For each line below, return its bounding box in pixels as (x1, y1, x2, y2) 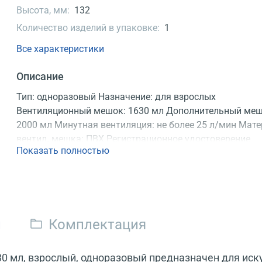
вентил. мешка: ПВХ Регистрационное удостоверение (16, 133, 251, 144)
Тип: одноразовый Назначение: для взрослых (16, 91, 216, 102)
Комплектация (49, 216, 146, 233)
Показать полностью (16, 145, 110, 157)
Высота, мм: (16, 5, 70, 16)
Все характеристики (16, 43, 105, 54)
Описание (16, 70, 64, 82)
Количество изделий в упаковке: (16, 22, 160, 34)
